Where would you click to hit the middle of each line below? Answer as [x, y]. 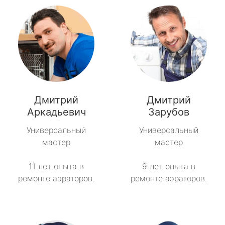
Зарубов [169, 112]
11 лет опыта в [56, 166]
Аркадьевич [56, 112]
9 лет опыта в [169, 166]
